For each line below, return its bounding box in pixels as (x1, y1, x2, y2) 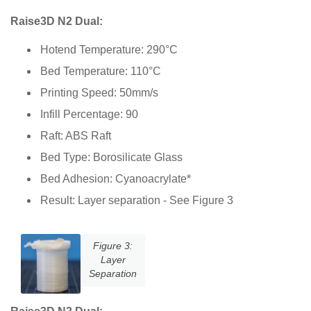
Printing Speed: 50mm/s (40, 86, 158, 99)
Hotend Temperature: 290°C (40, 43, 178, 56)
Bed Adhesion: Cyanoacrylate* (40, 172, 191, 185)
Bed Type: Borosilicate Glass (40, 151, 183, 163)
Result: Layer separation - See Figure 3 (40, 194, 233, 206)
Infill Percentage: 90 (40, 108, 138, 120)
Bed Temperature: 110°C (40, 65, 161, 77)
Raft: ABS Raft (40, 129, 111, 142)
